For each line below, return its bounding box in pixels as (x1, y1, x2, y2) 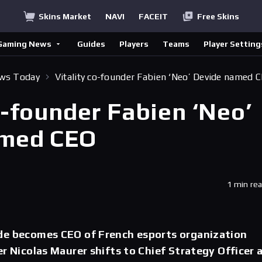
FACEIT (138, 11, 168, 21)
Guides (77, 39, 105, 49)
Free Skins (196, 11, 239, 21)
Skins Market (38, 11, 91, 21)
